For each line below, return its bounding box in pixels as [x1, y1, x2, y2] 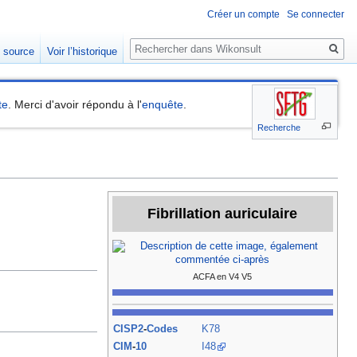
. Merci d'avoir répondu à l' [8, 98, 143, 112]
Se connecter [287, 9, 344, 21]
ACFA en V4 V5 [193, 272, 253, 282]
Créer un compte [207, 9, 280, 21]
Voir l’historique [47, 45, 118, 58]
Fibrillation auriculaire [147, 206, 298, 222]
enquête [142, 98, 184, 112]
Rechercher [129, 31, 217, 49]
